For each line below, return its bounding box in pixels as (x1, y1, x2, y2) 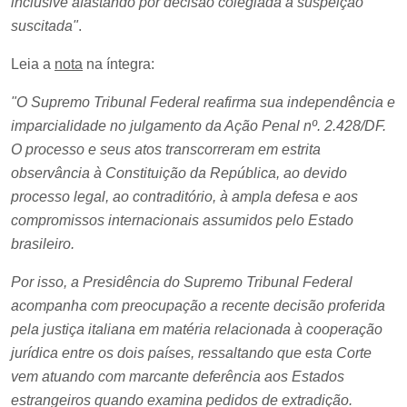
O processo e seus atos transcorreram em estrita (11, 141, 321, 157)
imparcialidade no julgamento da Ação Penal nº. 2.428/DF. (11, 117, 386, 134)
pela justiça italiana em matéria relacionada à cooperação (11, 321, 382, 337)
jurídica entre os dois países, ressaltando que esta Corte (11, 344, 372, 361)
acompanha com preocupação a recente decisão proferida (11, 297, 385, 313)
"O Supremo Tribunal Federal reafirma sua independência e (11, 94, 395, 110)
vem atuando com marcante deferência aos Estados (11, 368, 344, 384)
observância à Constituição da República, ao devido (11, 164, 347, 181)
